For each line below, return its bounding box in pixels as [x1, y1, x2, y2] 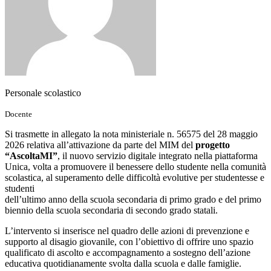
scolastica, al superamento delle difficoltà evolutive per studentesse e [5, 172, 264, 183]
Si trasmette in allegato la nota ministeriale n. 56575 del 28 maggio [5, 128, 258, 139]
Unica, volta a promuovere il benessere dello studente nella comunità [5, 161, 266, 172]
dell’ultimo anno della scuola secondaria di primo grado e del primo [5, 194, 261, 204]
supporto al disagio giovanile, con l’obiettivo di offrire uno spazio [5, 236, 253, 247]
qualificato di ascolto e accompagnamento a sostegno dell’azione [5, 247, 250, 258]
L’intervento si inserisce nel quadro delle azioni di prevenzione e [5, 225, 249, 236]
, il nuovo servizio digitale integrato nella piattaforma [57, 150, 258, 161]
